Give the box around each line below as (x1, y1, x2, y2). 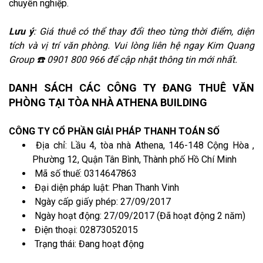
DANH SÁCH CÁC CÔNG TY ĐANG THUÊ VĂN (9, 81, 254, 94)
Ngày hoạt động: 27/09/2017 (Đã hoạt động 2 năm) (32, 210, 245, 221)
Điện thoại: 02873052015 (32, 224, 138, 235)
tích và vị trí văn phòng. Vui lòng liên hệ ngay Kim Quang (9, 39, 254, 51)
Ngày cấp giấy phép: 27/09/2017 (32, 195, 171, 207)
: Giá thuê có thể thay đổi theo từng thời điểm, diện (33, 25, 255, 37)
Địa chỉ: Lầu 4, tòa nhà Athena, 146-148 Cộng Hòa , (32, 139, 254, 151)
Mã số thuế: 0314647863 (32, 167, 137, 179)
